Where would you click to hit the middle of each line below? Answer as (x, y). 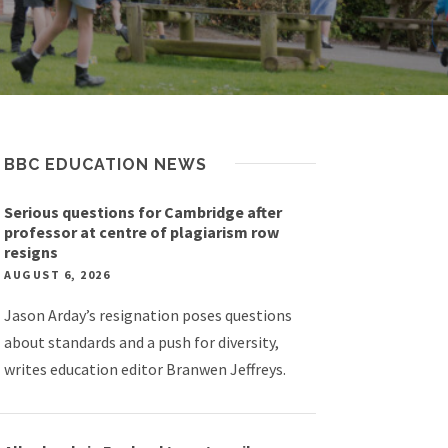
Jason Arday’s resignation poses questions (148, 315)
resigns (31, 252)
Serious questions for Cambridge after (143, 212)
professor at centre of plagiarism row (142, 232)
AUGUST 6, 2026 (57, 274)
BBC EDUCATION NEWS (106, 164)
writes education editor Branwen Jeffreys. (145, 369)
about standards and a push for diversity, (142, 342)
